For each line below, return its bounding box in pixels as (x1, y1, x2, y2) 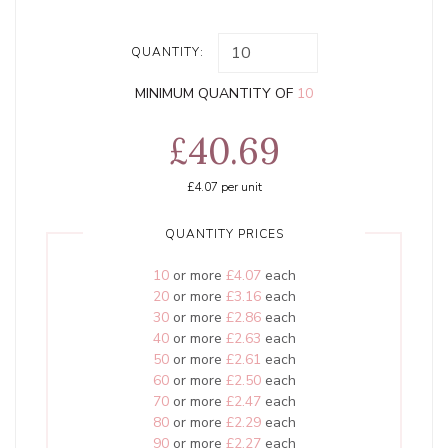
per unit (217, 178, 262, 195)
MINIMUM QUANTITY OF (135, 83, 297, 103)
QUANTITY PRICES (164, 225, 284, 242)
